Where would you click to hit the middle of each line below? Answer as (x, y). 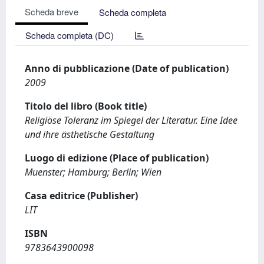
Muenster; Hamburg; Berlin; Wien (93, 172)
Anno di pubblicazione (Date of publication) (127, 68)
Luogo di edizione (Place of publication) (117, 158)
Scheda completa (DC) (70, 35)
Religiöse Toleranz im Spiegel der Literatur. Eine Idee (131, 120)
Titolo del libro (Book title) (86, 106)
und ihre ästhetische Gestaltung (90, 134)
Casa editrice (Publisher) (81, 196)
